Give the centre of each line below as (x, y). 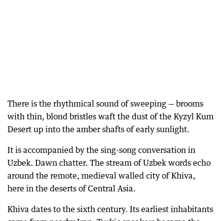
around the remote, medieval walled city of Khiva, (101, 175)
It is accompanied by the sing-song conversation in (101, 150)
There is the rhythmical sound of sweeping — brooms (105, 103)
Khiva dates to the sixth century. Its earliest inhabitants (110, 209)
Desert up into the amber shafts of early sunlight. (98, 129)
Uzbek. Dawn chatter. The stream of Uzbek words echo (109, 163)
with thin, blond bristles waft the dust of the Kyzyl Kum (110, 116)
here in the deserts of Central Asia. (72, 188)
